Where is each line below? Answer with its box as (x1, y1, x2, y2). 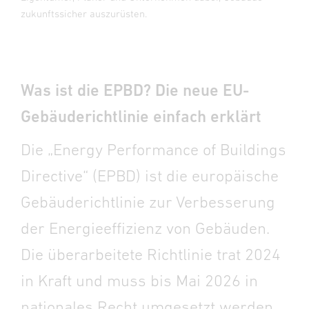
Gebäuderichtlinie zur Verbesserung (21, 192, 275, 211)
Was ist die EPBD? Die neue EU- (21, 81, 249, 99)
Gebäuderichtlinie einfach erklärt (21, 107, 261, 126)
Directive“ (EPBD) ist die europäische (21, 166, 279, 185)
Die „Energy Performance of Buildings (21, 140, 286, 159)
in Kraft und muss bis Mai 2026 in (21, 271, 258, 290)
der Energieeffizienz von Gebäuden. (21, 219, 269, 237)
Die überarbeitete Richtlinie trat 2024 (21, 245, 281, 263)
